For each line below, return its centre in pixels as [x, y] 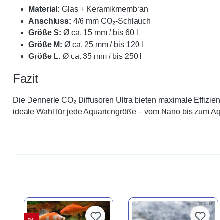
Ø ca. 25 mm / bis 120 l [103, 44]
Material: [44, 9]
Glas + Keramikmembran [104, 9]
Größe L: [45, 56]
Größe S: [45, 33]
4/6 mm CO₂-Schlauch [111, 21]
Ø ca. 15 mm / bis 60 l [100, 33]
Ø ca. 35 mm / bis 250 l [101, 56]
